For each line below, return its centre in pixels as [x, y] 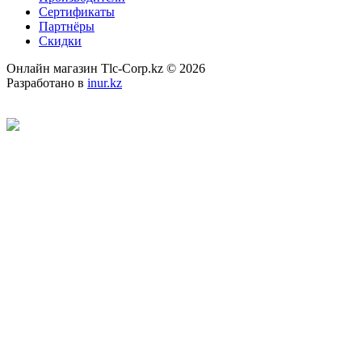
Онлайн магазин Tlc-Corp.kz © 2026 [106, 68]
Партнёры [67, 26]
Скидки [60, 40]
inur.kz [105, 82]
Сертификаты [77, 11]
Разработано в [47, 82]
